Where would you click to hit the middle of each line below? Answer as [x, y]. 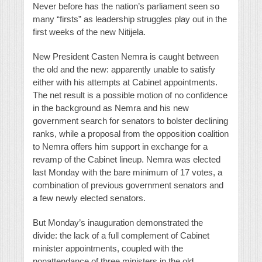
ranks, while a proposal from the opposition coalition [131, 134]
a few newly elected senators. [89, 198]
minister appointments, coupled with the [108, 249]
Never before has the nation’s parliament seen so [126, 6]
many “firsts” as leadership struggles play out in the [130, 19]
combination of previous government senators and [128, 185]
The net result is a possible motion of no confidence [130, 95]
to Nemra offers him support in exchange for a [120, 147]
